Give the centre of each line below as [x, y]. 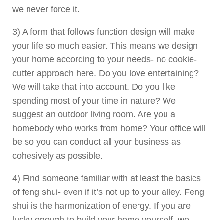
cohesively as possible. [59, 155]
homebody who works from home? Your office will [109, 128]
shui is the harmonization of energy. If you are [101, 206]
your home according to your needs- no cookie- [105, 59]
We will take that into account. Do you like [94, 87]
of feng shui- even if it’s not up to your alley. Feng [108, 192]
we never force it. [46, 9]
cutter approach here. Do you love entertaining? [106, 73]
